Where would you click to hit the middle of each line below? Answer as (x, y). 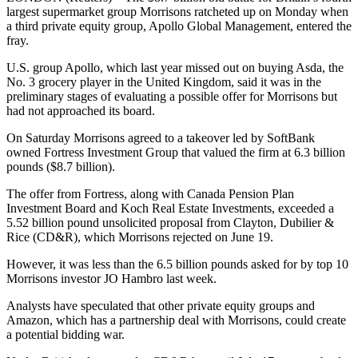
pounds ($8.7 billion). (61, 167)
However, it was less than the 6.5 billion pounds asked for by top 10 (177, 265)
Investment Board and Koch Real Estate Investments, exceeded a (170, 209)
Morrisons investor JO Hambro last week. (111, 279)
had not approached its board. (81, 111)
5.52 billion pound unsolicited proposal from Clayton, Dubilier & (170, 223)
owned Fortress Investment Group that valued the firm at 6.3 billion (176, 153)
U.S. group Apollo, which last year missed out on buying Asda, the (175, 68)
